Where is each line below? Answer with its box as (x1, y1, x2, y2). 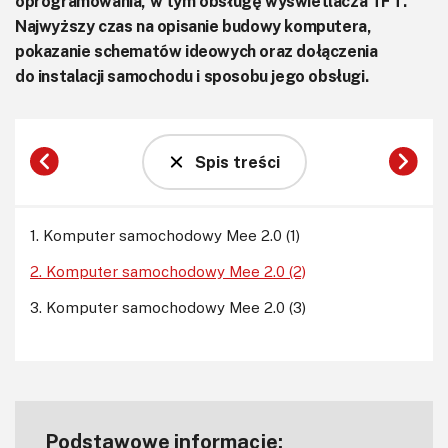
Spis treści (194, 151, 280, 172)
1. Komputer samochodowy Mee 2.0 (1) (30, 225, 300, 244)
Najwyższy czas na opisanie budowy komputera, (15, 15, 372, 36)
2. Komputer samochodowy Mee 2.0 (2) (30, 261, 306, 280)
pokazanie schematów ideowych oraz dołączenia (15, 40, 378, 61)
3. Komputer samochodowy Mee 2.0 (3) (30, 297, 306, 316)
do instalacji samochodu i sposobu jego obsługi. (15, 65, 369, 86)
